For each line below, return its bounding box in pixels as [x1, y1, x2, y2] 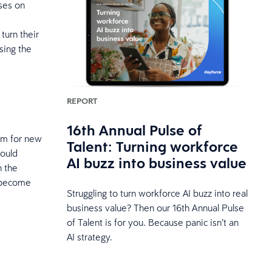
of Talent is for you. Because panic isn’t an [66, 216, 239, 228]
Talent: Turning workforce [66, 136, 238, 156]
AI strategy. [66, 230, 115, 243]
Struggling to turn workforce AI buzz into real [66, 186, 248, 199]
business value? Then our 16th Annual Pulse [66, 201, 244, 214]
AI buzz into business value [66, 152, 246, 172]
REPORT [66, 95, 97, 106]
